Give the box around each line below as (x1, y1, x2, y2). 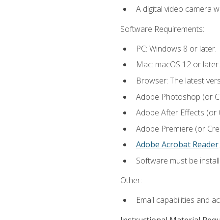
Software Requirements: (120, 23, 204, 34)
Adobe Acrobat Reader (136, 139, 219, 150)
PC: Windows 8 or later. (136, 43, 217, 54)
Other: (120, 175, 142, 186)
